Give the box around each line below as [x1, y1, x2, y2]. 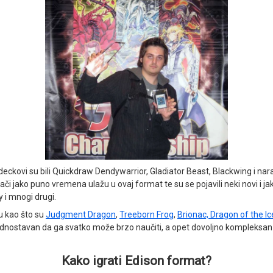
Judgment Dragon [46, 209, 116, 219]
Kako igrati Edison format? [62, 253, 211, 268]
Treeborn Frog [119, 209, 174, 219]
